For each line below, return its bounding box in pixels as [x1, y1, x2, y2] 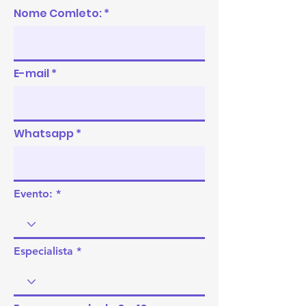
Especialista [14, 245, 73, 258]
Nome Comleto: [14, 5, 102, 21]
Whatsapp [14, 126, 74, 141]
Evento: [14, 187, 53, 200]
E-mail [14, 66, 49, 81]
